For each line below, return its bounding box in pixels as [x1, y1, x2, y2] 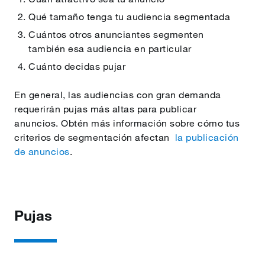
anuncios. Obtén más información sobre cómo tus [14, 117, 240, 129]
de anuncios [14, 146, 70, 157]
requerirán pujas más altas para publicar [14, 103, 196, 115]
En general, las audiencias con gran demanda [14, 89, 221, 101]
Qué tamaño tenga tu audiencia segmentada [28, 11, 230, 22]
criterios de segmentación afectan [14, 131, 175, 143]
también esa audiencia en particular [28, 43, 192, 54]
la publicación [174, 131, 239, 143]
